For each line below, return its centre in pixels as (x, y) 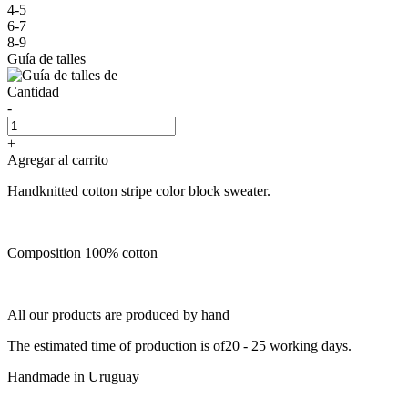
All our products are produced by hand (118, 314)
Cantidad (33, 91)
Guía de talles (46, 58)
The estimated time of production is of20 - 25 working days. (179, 345)
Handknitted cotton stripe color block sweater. (139, 190)
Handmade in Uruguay (73, 376)
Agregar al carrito (58, 159)
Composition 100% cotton (82, 252)
